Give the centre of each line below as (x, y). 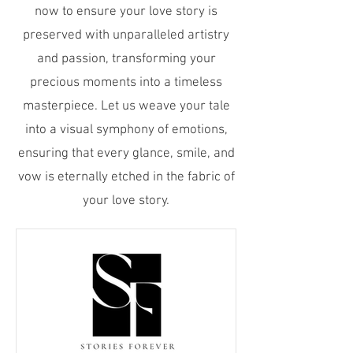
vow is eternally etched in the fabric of (126, 177)
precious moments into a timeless (126, 83)
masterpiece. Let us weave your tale (126, 106)
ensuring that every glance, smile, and (126, 154)
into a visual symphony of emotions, (126, 130)
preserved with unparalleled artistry (126, 35)
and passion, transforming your (126, 59)
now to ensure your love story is (126, 12)
